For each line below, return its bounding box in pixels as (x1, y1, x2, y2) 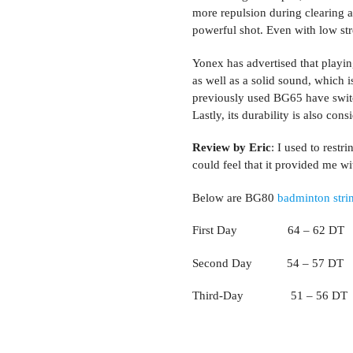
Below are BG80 (192, 191, 277, 204)
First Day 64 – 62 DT (192, 224, 344, 237)
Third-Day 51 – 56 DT (192, 289, 347, 303)
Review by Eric (192, 141, 271, 154)
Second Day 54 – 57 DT (192, 256, 344, 269)
